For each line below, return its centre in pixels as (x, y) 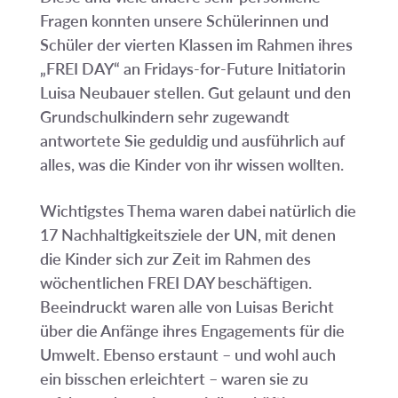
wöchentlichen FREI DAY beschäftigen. (175, 283)
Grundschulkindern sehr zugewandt (164, 116)
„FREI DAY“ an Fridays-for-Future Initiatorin (192, 68)
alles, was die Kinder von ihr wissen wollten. (191, 164)
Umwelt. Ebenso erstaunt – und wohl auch (187, 354)
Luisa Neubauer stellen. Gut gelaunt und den (195, 92)
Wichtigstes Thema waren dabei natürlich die (198, 211)
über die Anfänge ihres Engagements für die (192, 330)
